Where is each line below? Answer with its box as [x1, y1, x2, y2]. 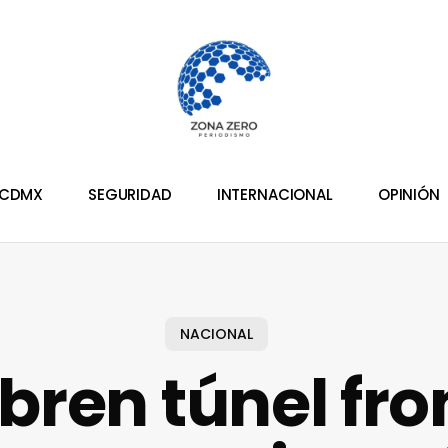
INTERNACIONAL [216, 184, 333, 206]
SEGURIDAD [88, 184, 172, 206]
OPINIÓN [377, 184, 440, 206]
